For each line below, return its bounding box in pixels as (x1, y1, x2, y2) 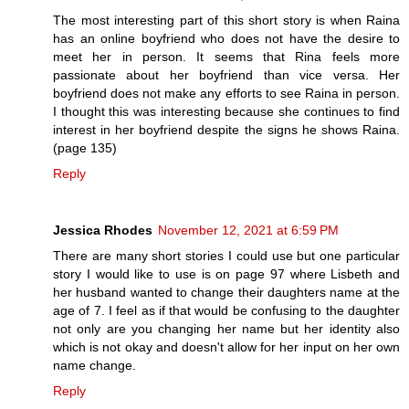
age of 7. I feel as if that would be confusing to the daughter (53, 302, 400, 318)
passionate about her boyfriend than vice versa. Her (53, 68, 400, 82)
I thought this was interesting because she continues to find (53, 104, 400, 119)
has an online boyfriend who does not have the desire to (53, 31, 400, 46)
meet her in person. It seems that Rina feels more (53, 49, 400, 64)
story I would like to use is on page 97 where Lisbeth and (53, 266, 400, 281)
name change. (53, 357, 136, 372)
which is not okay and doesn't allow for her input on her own (53, 339, 400, 354)
